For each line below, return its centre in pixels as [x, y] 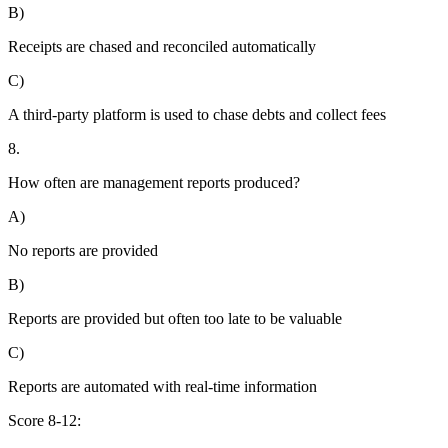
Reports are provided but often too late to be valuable [175, 319]
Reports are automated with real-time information [162, 387]
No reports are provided [83, 251]
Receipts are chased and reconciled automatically [162, 47]
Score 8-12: [44, 421]
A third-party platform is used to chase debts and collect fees [197, 115]
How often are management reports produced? [154, 183]
